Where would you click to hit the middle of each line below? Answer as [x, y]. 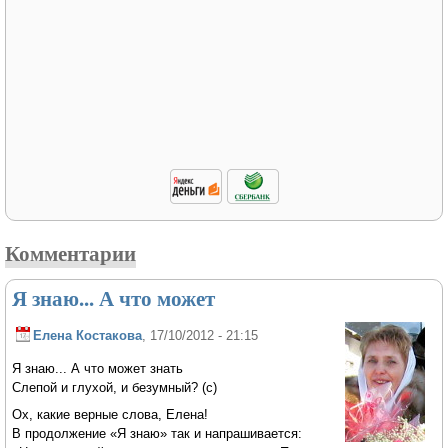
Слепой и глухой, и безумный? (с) [115, 388]
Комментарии [70, 253]
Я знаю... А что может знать [98, 369]
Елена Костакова [88, 336]
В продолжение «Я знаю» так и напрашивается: [157, 433]
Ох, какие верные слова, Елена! [110, 414]
